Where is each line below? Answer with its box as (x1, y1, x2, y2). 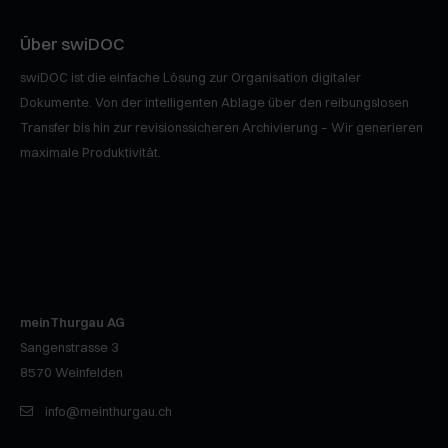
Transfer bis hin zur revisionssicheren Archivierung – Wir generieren (20, 119, 423, 136)
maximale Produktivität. (20, 144, 161, 161)
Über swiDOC (20, 34, 125, 55)
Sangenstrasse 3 (20, 339, 119, 356)
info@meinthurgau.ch (45, 403, 172, 420)
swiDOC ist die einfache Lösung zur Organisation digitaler (20, 69, 361, 86)
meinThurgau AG (20, 314, 125, 331)
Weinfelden (55, 364, 123, 381)
